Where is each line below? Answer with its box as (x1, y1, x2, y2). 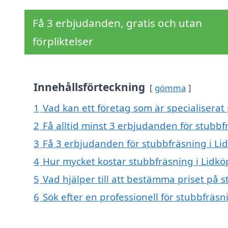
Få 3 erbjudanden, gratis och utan (33, 16, 202, 31)
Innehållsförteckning (34, 80, 145, 95)
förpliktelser (33, 34, 93, 49)
